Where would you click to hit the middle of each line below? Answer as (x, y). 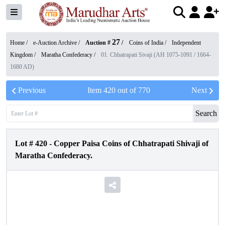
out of (127, 90)
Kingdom (21, 55)
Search (206, 113)
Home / (20, 43)
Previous (32, 90)
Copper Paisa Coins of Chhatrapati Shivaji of (131, 143)
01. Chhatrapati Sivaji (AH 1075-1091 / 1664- (156, 55)
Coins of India (146, 43)
